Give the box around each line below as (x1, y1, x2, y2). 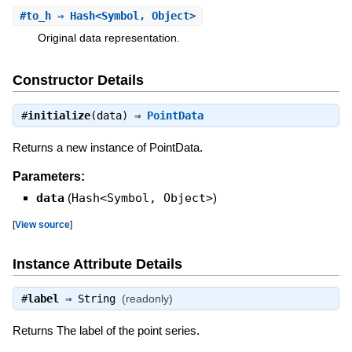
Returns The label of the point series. (12, 324, 200, 338)
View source (14, 219, 70, 230)
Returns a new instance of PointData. (12, 140, 203, 154)
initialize (27, 108, 90, 122)
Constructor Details (12, 72, 144, 89)
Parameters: (12, 170, 85, 184)
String (77, 292, 115, 306)
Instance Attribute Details (12, 256, 182, 273)
